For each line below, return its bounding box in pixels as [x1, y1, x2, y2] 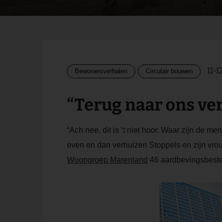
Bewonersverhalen [75, 67, 127, 75]
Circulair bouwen [146, 67, 193, 75]
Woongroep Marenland [67, 156, 148, 165]
